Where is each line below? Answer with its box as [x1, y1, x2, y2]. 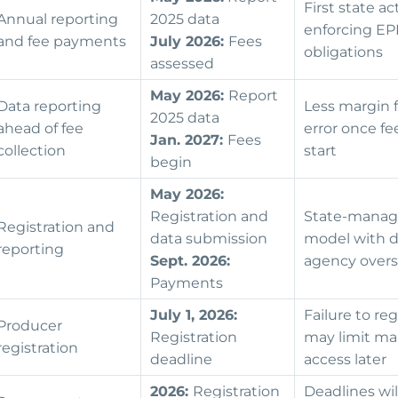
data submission [150, 230, 271, 248]
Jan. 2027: [150, 131, 227, 149]
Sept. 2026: [150, 252, 230, 270]
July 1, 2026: [150, 306, 237, 324]
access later [304, 351, 390, 369]
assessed [150, 55, 218, 73]
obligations [304, 44, 386, 61]
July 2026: [150, 33, 228, 51]
